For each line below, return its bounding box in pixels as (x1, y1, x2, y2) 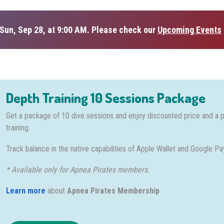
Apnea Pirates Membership (67, 186, 160, 195)
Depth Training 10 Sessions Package (6, 89, 206, 106)
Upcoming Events (157, 24, 221, 35)
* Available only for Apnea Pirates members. (6, 165, 150, 174)
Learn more (6, 186, 46, 195)
